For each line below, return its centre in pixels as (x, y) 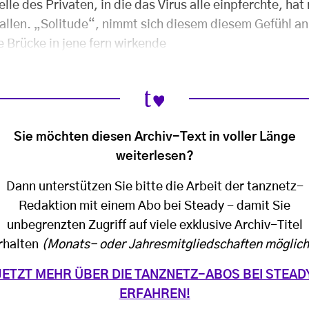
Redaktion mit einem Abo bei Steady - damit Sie (154, 206)
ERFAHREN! (154, 294)
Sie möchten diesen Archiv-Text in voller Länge (154, 137)
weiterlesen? (154, 156)
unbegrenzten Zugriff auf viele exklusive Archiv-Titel (154, 225)
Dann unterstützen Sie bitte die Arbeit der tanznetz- (154, 187)
